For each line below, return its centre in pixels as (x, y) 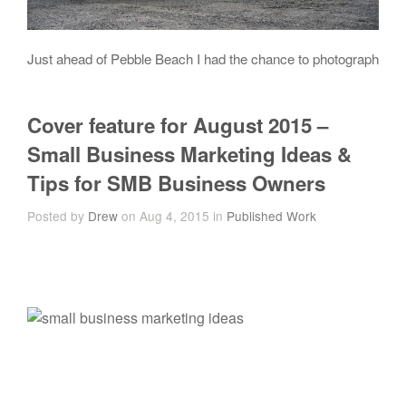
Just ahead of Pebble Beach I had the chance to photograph (203, 59)
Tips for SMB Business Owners (176, 184)
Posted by (58, 216)
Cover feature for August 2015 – (178, 126)
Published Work (271, 216)
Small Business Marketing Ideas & (189, 155)
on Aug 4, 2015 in (172, 216)
